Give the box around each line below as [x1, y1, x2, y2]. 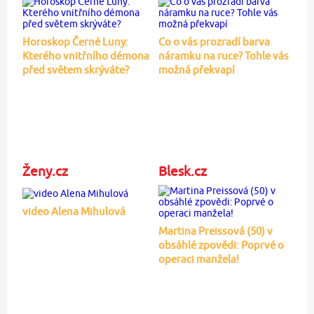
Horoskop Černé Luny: [22, 36, 128, 48]
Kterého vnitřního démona [22, 50, 149, 62]
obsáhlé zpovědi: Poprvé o [158, 239, 284, 252]
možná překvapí [158, 64, 235, 76]
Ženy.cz [22, 163, 68, 179]
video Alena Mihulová [22, 205, 125, 217]
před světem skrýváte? [22, 64, 129, 76]
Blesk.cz [158, 163, 207, 179]
